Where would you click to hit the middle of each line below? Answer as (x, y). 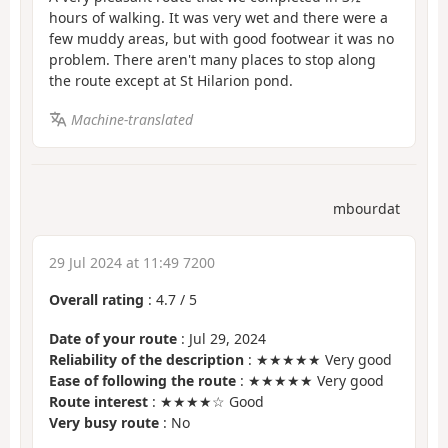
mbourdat (366, 209)
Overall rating (96, 300)
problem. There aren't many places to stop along (212, 60)
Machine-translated (131, 119)
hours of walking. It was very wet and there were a (218, 18)
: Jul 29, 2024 (221, 338)
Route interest (98, 401)
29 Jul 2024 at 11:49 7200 (132, 263)
